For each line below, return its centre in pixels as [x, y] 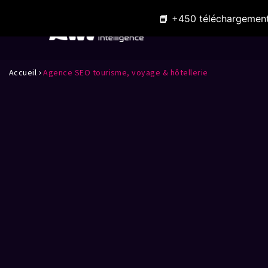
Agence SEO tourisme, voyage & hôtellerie [124, 73]
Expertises [204, 27]
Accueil [23, 73]
